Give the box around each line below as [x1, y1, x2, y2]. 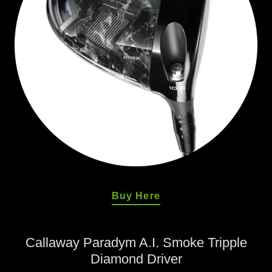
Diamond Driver [90, 251, 182, 267]
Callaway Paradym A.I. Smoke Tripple [25, 235, 247, 250]
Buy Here [112, 191, 160, 201]
